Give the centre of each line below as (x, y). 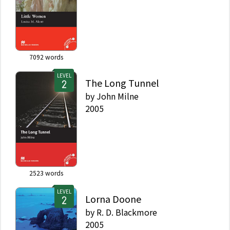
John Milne (118, 96)
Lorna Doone (113, 198)
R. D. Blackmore (127, 212)
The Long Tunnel (122, 82)
